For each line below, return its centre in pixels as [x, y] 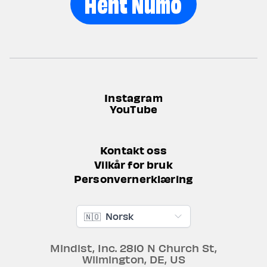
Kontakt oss [133, 150]
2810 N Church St [167, 248]
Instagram [133, 98]
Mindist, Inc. [83, 248]
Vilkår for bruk [133, 164]
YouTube [133, 109]
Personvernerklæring [133, 179]
